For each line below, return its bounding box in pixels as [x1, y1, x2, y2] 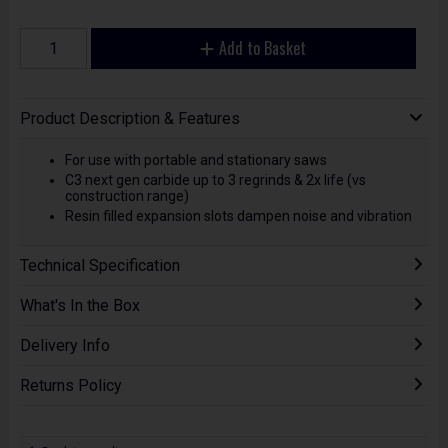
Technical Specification [19, 256, 180, 276]
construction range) [64, 187, 189, 204]
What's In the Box [19, 296, 140, 316]
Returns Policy [19, 376, 122, 396]
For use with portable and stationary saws [64, 151, 327, 168]
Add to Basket [219, 35, 307, 60]
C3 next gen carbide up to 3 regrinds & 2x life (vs [64, 171, 366, 188]
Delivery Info [19, 336, 110, 356]
